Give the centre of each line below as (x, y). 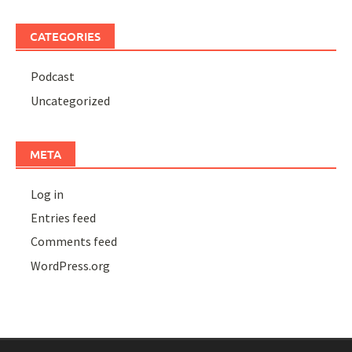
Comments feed (74, 242)
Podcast (53, 77)
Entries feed (64, 217)
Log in (48, 194)
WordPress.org (71, 265)
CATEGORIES (65, 37)
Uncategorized (71, 100)
